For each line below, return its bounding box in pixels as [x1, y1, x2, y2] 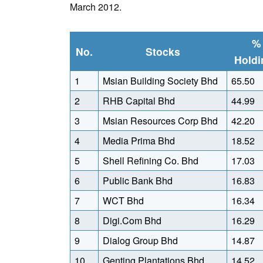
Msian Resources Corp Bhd [103, 114, 218, 127]
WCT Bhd [103, 194, 144, 207]
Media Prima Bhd [103, 134, 175, 147]
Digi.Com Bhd [103, 214, 161, 227]
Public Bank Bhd [103, 174, 173, 187]
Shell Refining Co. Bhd [103, 154, 198, 167]
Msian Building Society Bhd [103, 74, 218, 87]
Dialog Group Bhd [103, 234, 178, 247]
